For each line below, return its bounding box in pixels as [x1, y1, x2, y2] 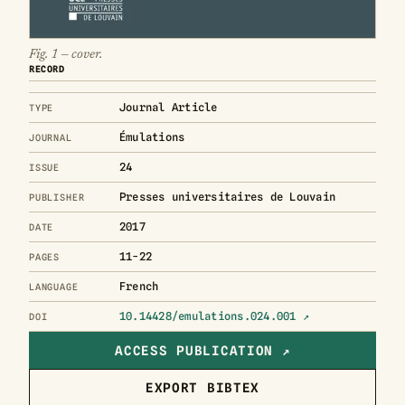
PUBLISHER [29, 192, 85, 203]
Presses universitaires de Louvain [119, 190, 336, 204]
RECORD [29, 63, 65, 75]
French [119, 279, 159, 294]
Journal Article [119, 100, 218, 115]
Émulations [119, 130, 185, 145]
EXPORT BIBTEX [145, 380, 260, 396]
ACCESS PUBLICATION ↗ [115, 343, 290, 359]
